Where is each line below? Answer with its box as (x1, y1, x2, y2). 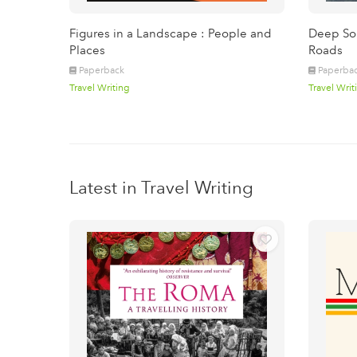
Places (69, 43, 105, 57)
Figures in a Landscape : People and (69, 26, 272, 41)
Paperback (79, 65, 124, 76)
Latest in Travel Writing (69, 177, 253, 198)
